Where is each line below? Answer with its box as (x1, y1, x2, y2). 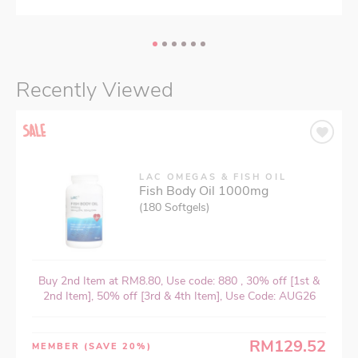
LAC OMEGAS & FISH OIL (139, 170, 287, 183)
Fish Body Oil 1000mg (139, 181, 268, 200)
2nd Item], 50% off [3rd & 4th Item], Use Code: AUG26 (42, 288, 316, 304)
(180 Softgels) (139, 199, 209, 215)
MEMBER (32, 340, 84, 352)
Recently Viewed (16, 75, 173, 104)
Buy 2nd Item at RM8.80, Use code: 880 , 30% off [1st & (38, 272, 320, 288)
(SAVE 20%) (84, 340, 152, 352)
